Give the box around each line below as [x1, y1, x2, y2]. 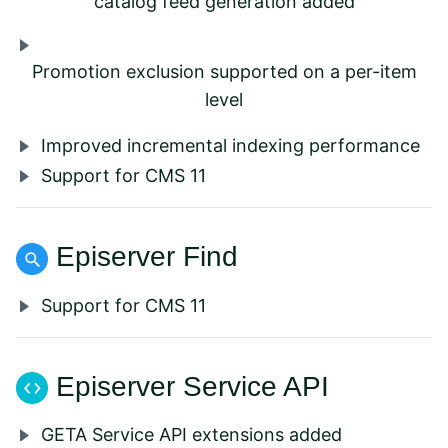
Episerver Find [56, 241, 238, 273]
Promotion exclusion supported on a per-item [31, 61, 417, 83]
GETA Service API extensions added [41, 424, 342, 446]
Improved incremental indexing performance [41, 135, 420, 157]
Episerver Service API [56, 370, 329, 402]
